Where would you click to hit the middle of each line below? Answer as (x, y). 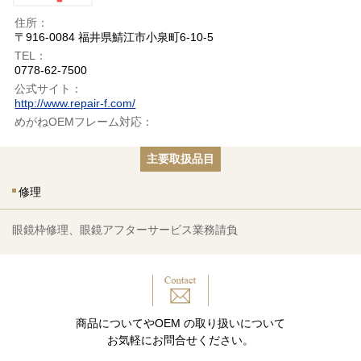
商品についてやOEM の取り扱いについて (180, 324)
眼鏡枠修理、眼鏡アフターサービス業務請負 (125, 230)
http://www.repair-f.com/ (75, 104)
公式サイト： (49, 89)
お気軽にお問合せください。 (180, 340)
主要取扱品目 (180, 159)
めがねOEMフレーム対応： (84, 122)
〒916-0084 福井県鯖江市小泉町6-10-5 (114, 37)
